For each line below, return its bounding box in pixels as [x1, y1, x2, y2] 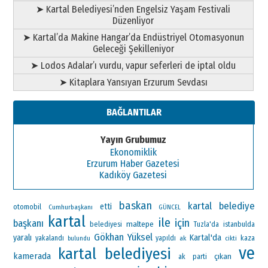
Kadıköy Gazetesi [99, 169, 167, 181]
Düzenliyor [112, 14, 154, 26]
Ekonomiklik [109, 146, 157, 158]
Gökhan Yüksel [93, 230, 153, 243]
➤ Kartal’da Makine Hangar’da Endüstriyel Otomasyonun [22, 31, 244, 43]
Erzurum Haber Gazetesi [87, 157, 180, 169]
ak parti [178, 251, 207, 261]
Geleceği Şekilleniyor [92, 42, 174, 54]
